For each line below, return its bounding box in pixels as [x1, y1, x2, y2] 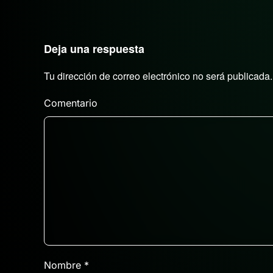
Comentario [44, 96, 97, 109]
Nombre [44, 258, 84, 271]
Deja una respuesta [44, 40, 144, 57]
